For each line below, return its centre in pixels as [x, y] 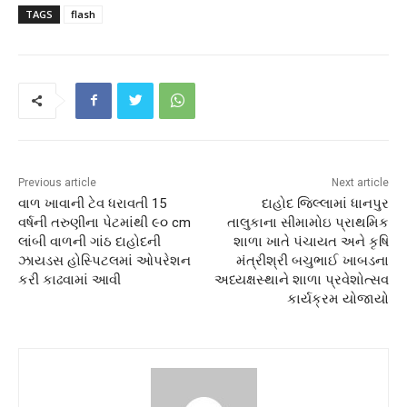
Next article [360, 182]
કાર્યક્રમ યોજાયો [338, 298]
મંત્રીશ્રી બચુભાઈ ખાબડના [312, 260]
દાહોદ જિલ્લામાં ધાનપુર [325, 203]
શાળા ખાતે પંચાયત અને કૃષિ [311, 241]
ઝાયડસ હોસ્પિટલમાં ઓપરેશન [104, 260]
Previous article [57, 182]
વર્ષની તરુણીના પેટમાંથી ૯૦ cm [104, 222]
